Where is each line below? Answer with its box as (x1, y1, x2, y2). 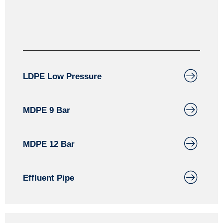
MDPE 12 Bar (23, 139, 75, 149)
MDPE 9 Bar (23, 106, 70, 115)
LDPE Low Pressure (23, 72, 102, 81)
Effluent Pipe (23, 173, 74, 183)
